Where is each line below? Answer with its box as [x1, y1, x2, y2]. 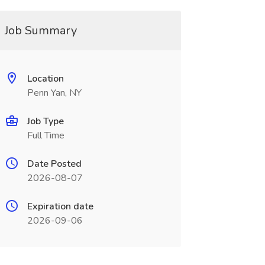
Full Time [27, 129, 64, 142]
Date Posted [27, 157, 82, 170]
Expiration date [27, 200, 93, 213]
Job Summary [4, 22, 77, 38]
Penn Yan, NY [27, 86, 82, 99]
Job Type [27, 115, 64, 128]
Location [27, 72, 64, 85]
